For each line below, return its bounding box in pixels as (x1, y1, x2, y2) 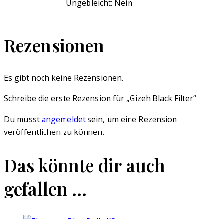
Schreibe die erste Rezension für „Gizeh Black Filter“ (4, 93, 197, 104)
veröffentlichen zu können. (4, 127, 104, 137)
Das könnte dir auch (4, 153, 165, 176)
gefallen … (4, 176, 87, 200)
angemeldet (41, 114, 86, 125)
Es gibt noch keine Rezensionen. (4, 72, 124, 83)
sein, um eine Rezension (85, 114, 177, 125)
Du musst (4, 114, 42, 125)
